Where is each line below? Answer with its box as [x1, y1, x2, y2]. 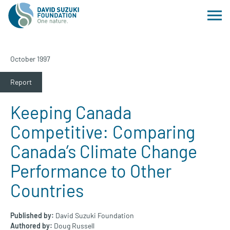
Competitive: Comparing [10, 121, 195, 142]
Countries [10, 180, 84, 201]
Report [10, 78, 32, 86]
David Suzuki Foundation [55, 211, 134, 220]
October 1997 [10, 54, 50, 63]
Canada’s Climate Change [10, 141, 197, 162]
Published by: [10, 211, 54, 220]
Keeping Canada [10, 102, 131, 123]
